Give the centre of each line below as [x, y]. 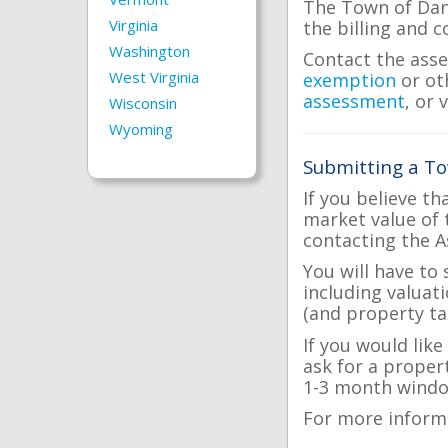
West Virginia [154, 77]
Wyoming [141, 129]
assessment [354, 101]
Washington [149, 51]
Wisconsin [143, 103]
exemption [349, 80]
